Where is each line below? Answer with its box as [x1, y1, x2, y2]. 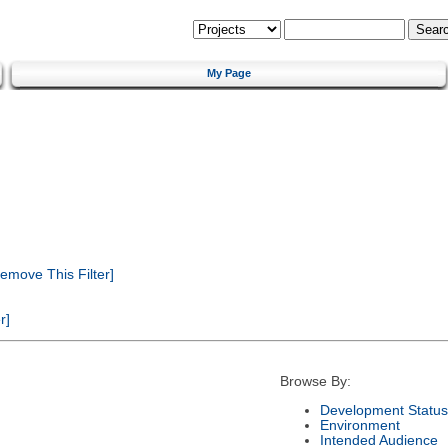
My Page [207, 66, 251, 79]
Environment [319, 417, 400, 433]
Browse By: [279, 374, 351, 390]
